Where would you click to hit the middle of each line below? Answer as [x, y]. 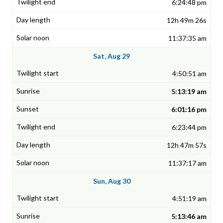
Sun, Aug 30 [111, 181]
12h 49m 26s [187, 20]
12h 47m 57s [187, 145]
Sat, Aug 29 [111, 56]
